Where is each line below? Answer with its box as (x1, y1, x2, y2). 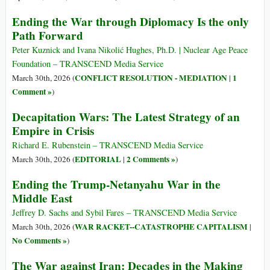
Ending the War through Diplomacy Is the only (12, 13, 249, 31)
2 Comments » (127, 153, 175, 166)
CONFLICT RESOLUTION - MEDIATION (75, 72, 227, 84)
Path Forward (12, 27, 83, 45)
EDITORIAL (75, 153, 121, 166)
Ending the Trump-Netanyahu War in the (12, 176, 221, 193)
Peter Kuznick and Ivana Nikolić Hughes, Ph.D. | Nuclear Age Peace (12, 44, 248, 56)
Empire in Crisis (12, 122, 94, 140)
